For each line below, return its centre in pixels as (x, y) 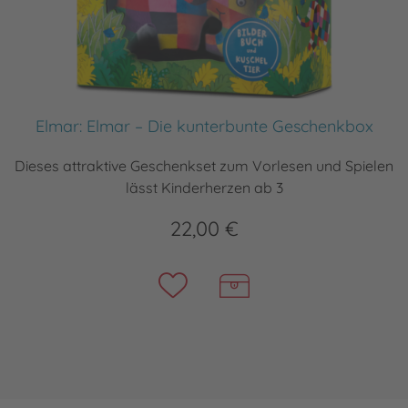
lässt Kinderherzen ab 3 (204, 187)
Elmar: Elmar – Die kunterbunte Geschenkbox (204, 126)
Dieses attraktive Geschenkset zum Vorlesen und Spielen (204, 165)
